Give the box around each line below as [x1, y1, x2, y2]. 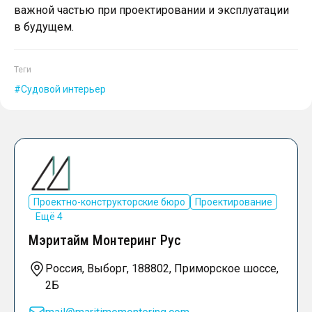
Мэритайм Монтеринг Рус [29, 232, 181, 249]
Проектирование [195, 196, 272, 208]
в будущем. [14, 20, 74, 34]
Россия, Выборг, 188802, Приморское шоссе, [45, 262, 279, 276]
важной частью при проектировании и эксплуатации [14, 3, 289, 17]
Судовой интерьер [21, 84, 106, 95]
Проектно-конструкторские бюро [33, 196, 185, 208]
